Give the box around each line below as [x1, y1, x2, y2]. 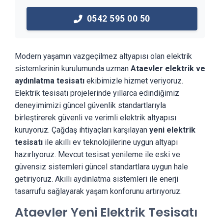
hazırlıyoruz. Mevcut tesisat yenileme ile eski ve [15, 150, 180, 159]
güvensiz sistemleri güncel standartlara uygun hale [15, 162, 188, 171]
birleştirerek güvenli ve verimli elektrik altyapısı [15, 113, 176, 122]
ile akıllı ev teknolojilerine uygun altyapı [43, 137, 178, 147]
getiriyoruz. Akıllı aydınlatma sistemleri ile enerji [15, 174, 178, 184]
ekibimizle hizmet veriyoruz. [84, 76, 183, 85]
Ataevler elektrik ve [131, 64, 205, 73]
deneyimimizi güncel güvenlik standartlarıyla [15, 101, 166, 110]
